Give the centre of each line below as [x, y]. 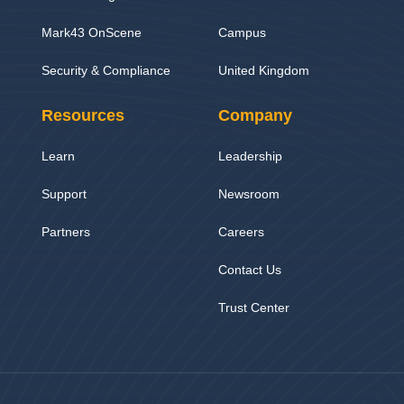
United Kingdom [263, 70]
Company [255, 115]
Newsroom [248, 193]
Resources [83, 115]
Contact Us [249, 269]
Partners [65, 231]
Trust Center [253, 307]
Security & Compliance [106, 70]
